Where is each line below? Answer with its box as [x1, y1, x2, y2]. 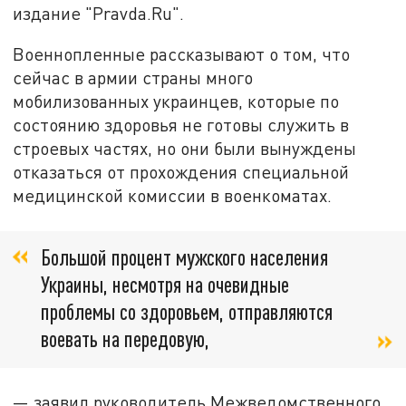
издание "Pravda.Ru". [13, 2, 185, 24]
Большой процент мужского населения [41, 243, 328, 270]
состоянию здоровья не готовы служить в [13, 114, 350, 136]
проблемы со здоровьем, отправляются [41, 297, 333, 324]
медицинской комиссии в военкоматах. [13, 185, 333, 207]
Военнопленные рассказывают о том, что [13, 43, 351, 65]
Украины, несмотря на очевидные [41, 270, 289, 297]
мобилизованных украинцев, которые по [13, 91, 340, 112]
